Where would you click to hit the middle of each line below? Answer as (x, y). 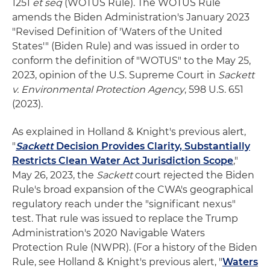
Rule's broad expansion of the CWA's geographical (133, 190)
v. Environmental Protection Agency (98, 90)
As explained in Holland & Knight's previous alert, (129, 132)
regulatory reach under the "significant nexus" (124, 204)
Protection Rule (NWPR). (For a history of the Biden (135, 248)
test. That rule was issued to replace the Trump (125, 219)
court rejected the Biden (193, 175)
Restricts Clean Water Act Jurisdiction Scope (123, 161)
